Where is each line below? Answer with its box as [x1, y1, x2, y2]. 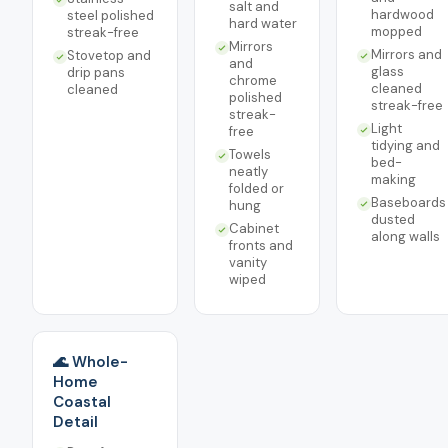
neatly [229, 163, 268, 180]
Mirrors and [371, 46, 442, 63]
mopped [371, 23, 422, 40]
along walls [371, 228, 440, 245]
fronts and [229, 237, 293, 254]
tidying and [371, 137, 440, 154]
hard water [229, 15, 297, 32]
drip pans [67, 64, 125, 81]
